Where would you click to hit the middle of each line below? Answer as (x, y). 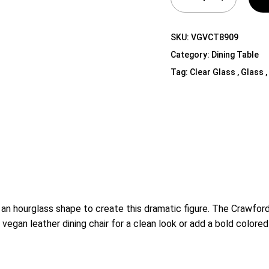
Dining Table (235, 55)
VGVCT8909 (215, 37)
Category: (191, 55)
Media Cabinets (143, 48)
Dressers (129, 31)
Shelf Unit (131, 14)
